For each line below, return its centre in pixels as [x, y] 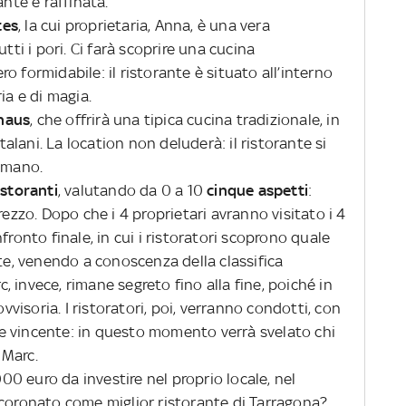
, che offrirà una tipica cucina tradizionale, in [185, 119]
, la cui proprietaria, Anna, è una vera [144, 25]
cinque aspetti [258, 190]
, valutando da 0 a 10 [132, 190]
